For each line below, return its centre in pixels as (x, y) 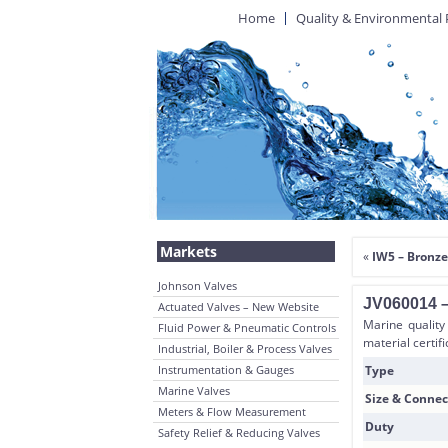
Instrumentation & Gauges (226, 369)
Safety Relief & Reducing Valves (239, 432)
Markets (188, 251)
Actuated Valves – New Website (238, 306)
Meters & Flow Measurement (232, 411)
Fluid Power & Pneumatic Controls (247, 327)
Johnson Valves (197, 285)
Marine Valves (194, 390)
